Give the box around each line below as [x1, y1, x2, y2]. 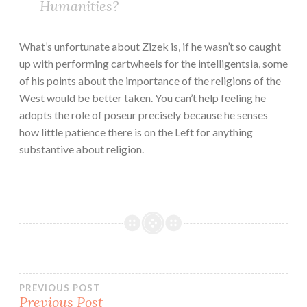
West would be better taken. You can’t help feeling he [19, 91, 266, 105]
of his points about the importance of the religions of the [19, 74, 281, 88]
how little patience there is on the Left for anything [19, 125, 253, 139]
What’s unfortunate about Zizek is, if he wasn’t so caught [19, 40, 281, 53]
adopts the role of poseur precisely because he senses [19, 108, 268, 122]
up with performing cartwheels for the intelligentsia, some [19, 57, 288, 71]
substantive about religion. [19, 143, 144, 156]
